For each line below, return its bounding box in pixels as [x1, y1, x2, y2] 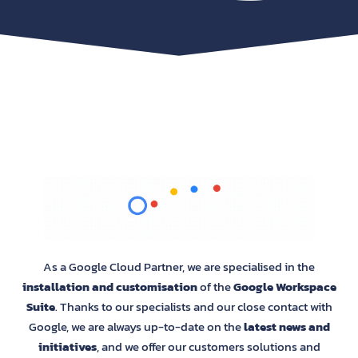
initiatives [38, 337, 97, 356]
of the [199, 277, 233, 296]
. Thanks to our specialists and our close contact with [54, 297, 332, 316]
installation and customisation [22, 277, 200, 296]
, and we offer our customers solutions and [96, 337, 320, 356]
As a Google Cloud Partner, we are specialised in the [43, 257, 315, 276]
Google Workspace [233, 277, 336, 296]
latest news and [241, 317, 330, 336]
